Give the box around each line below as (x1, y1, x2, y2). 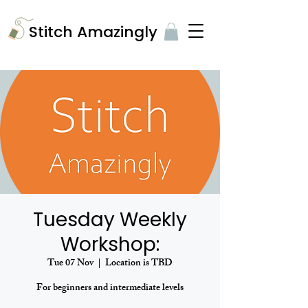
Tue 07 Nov (47, 255, 93, 273)
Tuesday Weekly (33, 206, 187, 234)
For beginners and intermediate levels (36, 280, 184, 298)
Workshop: (60, 231, 159, 258)
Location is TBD (105, 255, 173, 273)
